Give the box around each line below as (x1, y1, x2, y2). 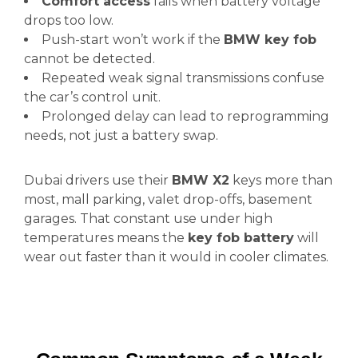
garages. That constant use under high (24, 211, 272, 226)
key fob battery (188, 230, 294, 245)
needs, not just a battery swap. (24, 128, 218, 143)
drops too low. (24, 13, 113, 28)
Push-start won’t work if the (42, 32, 224, 47)
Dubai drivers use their (24, 173, 172, 188)
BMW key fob (224, 32, 316, 47)
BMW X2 (172, 173, 229, 188)
